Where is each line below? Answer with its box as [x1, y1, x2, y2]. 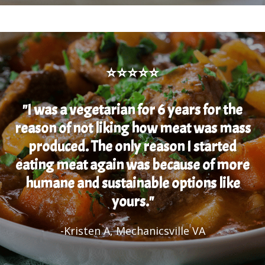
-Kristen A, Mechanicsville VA [60, 224, 205, 238]
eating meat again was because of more [15, 156, 250, 175]
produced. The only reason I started [28, 137, 237, 157]
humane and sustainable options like [25, 174, 240, 193]
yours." [111, 192, 154, 212]
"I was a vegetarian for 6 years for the [22, 101, 243, 120]
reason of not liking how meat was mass [14, 119, 251, 138]
